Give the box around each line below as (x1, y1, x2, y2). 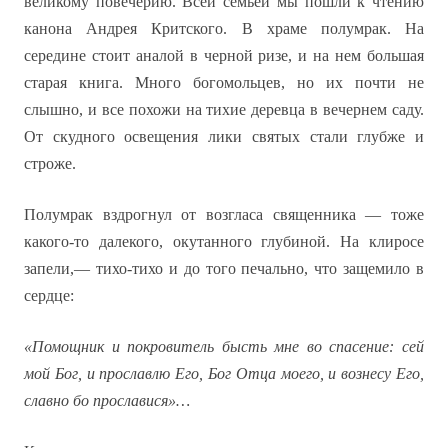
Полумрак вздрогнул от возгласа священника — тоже (24, 206, 424, 223)
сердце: (24, 287, 74, 304)
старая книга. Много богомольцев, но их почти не (24, 74, 424, 91)
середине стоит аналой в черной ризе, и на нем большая (24, 47, 424, 64)
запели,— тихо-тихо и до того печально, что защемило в (24, 260, 424, 277)
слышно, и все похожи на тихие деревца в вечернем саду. (24, 101, 424, 118)
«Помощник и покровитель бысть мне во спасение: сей (24, 338, 424, 355)
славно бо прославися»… (24, 392, 190, 409)
